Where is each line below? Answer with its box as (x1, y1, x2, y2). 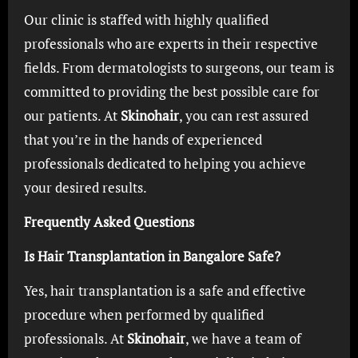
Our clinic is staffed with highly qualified (23, 10, 268, 29)
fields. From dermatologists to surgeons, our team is (23, 58, 334, 77)
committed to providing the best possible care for (23, 82, 320, 101)
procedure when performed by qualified (23, 305, 264, 324)
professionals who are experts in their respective (23, 34, 318, 53)
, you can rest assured (178, 106, 308, 125)
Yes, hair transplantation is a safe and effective (23, 281, 306, 300)
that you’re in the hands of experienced (23, 130, 262, 149)
